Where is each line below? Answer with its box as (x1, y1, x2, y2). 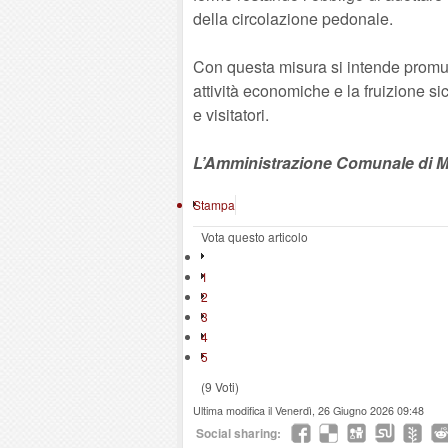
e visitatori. (193, 103, 269, 126)
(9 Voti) (201, 378, 239, 395)
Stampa (193, 196, 235, 213)
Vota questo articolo (201, 228, 308, 245)
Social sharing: (196, 424, 281, 442)
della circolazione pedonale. (193, 7, 393, 30)
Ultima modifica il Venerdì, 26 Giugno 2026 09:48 (193, 403, 424, 418)
